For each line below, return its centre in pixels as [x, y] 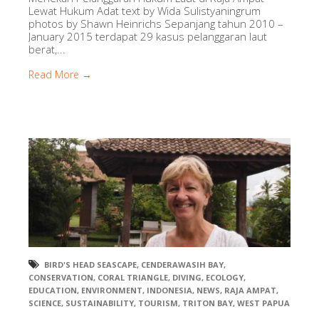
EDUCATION [53, 291]
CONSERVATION [61, 278]
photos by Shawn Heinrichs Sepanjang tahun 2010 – [156, 23]
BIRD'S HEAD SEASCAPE [90, 265]
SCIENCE [45, 303]
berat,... [47, 49]
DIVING [187, 278]
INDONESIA [169, 291]
